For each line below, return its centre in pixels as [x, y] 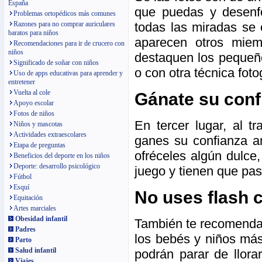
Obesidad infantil [41, 219]
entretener [22, 82]
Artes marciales [35, 208]
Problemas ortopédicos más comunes [65, 13]
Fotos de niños [34, 113]
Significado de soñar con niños [56, 63]
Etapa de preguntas [39, 145]
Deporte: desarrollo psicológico [57, 166]
